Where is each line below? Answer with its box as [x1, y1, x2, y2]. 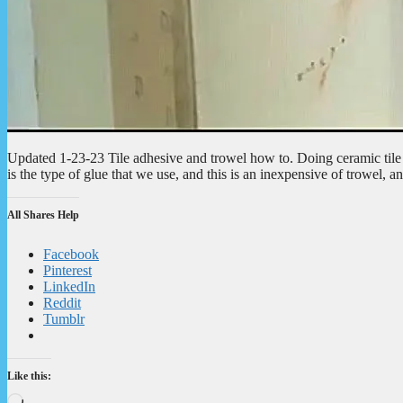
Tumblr [43, 310, 85, 327]
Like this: [7, 369, 51, 382]
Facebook [43, 246, 99, 262]
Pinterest [43, 262, 92, 278]
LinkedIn [43, 278, 95, 294]
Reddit [43, 294, 81, 310]
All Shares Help [7, 208, 79, 221]
